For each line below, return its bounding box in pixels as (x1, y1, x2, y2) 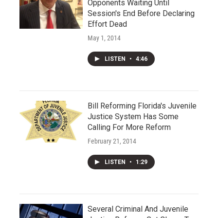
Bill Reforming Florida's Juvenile (88, 101, 197, 110)
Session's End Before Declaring (88, 8, 195, 18)
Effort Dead (88, 19, 127, 29)
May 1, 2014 (88, 34, 121, 42)
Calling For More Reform (88, 122, 171, 132)
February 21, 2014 (88, 137, 136, 145)
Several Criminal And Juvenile (88, 204, 188, 214)
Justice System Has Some (88, 111, 179, 121)
